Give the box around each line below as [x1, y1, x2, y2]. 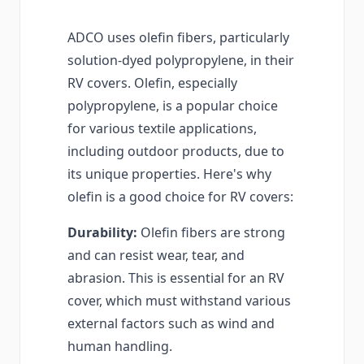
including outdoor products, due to [67, 142, 284, 161]
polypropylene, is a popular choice [67, 97, 278, 115]
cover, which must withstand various [67, 292, 291, 310]
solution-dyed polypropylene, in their [67, 51, 294, 70]
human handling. [67, 337, 172, 356]
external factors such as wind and [67, 314, 275, 333]
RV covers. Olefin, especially [67, 74, 237, 93]
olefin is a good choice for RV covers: [67, 188, 293, 206]
